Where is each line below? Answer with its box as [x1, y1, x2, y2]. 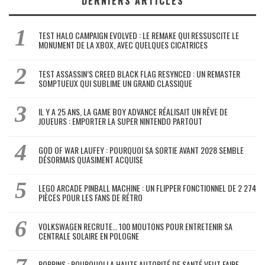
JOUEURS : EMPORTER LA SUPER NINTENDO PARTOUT [38, 115, 202, 128]
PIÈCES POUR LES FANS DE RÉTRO [38, 191, 143, 204]
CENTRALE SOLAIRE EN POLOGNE [38, 229, 139, 242]
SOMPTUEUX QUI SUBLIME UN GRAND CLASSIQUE [38, 76, 192, 89]
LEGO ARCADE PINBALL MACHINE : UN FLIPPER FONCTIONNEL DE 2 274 [38, 182, 256, 195]
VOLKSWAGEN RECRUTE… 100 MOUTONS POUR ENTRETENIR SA [38, 219, 232, 232]
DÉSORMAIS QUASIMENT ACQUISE [38, 153, 143, 166]
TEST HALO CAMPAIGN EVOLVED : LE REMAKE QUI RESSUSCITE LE [38, 28, 239, 41]
